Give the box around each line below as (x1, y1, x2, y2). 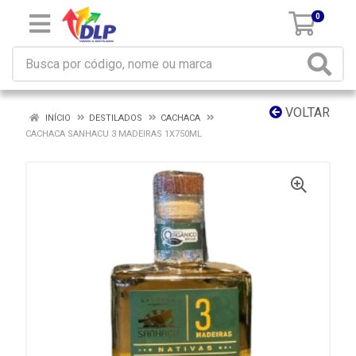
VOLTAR (282, 105, 330, 120)
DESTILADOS (89, 113, 142, 123)
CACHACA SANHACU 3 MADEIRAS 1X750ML (25, 129, 202, 139)
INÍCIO (43, 113, 71, 123)
